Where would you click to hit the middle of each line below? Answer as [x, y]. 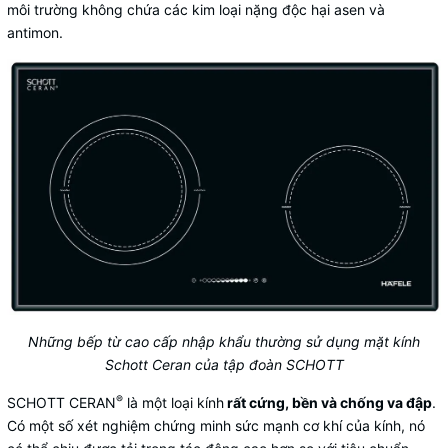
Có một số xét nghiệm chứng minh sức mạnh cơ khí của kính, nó [216, 426]
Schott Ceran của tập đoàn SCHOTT [224, 365]
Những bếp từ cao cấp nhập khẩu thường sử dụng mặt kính [224, 342]
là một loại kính [173, 403]
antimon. [35, 32]
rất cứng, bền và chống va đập [328, 403]
